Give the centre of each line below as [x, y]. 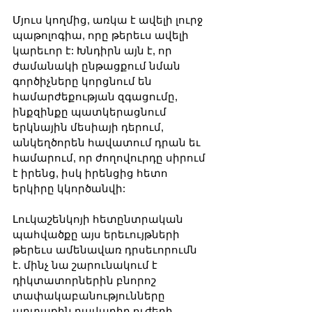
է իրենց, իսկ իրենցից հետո [92, 173]
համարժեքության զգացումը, [96, 96]
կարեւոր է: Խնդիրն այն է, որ [94, 50]
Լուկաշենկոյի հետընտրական [99, 219]
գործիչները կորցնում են [84, 81]
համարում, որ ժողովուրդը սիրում [110, 157]
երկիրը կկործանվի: [69, 188]
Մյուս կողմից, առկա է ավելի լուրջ [109, 19]
